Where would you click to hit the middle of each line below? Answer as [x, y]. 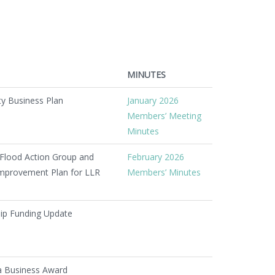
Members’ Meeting [164, 115]
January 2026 [153, 100]
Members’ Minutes [164, 172]
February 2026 [156, 157]
